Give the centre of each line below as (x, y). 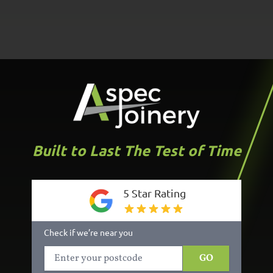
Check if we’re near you (88, 232)
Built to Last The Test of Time (136, 150)
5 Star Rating (154, 193)
